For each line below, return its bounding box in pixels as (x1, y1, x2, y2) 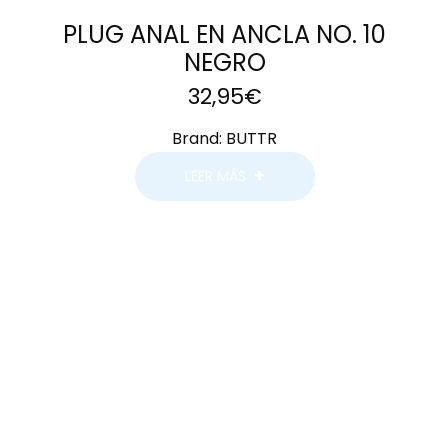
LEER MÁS (184, 165, 246, 186)
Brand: (172, 126, 226, 150)
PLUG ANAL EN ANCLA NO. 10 (63, 17, 386, 51)
